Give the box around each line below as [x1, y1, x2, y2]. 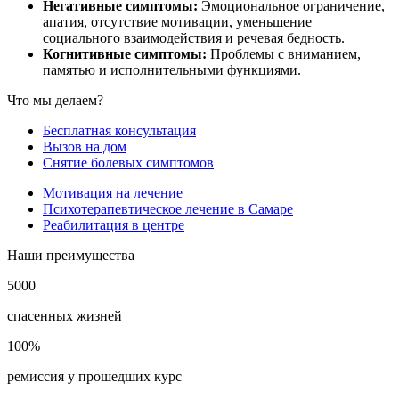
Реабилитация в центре [43, 217, 184, 233]
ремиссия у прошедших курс [7, 369, 182, 385]
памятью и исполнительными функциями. [43, 62, 301, 78]
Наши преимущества [7, 248, 134, 264]
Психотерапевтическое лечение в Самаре [43, 201, 293, 217]
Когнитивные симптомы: [43, 46, 207, 62]
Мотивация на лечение [43, 185, 183, 201]
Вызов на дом [43, 139, 126, 155]
